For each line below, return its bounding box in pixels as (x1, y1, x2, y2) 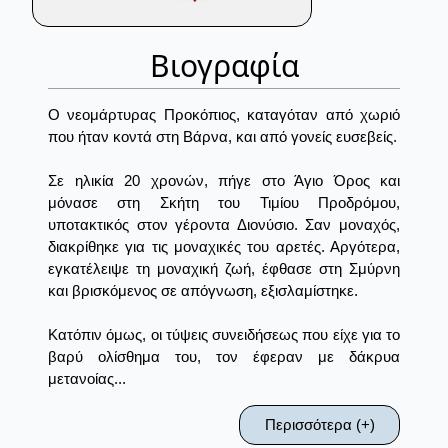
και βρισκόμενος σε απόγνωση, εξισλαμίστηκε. (48, 282, 358, 300)
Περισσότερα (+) (264, 416, 375, 434)
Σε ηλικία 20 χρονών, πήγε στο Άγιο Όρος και (48, 172, 400, 190)
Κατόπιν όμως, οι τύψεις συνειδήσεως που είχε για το (48, 326, 400, 344)
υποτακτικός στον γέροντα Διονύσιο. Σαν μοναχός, (48, 216, 400, 234)
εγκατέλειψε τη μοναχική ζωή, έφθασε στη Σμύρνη (48, 260, 400, 278)
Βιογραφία (149, 45, 299, 87)
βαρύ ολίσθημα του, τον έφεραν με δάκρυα (48, 348, 400, 366)
